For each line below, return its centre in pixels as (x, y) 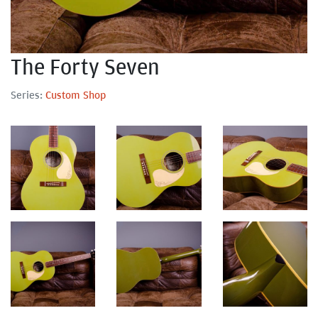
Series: (27, 94)
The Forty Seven (85, 66)
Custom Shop (76, 94)
